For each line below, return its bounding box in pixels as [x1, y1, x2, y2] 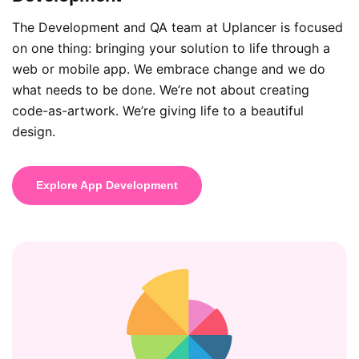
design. [12, 123, 55, 139]
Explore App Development [36, 178, 178, 192]
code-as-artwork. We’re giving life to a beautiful [12, 102, 304, 119]
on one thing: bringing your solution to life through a [12, 39, 330, 56]
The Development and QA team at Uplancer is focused [12, 18, 343, 35]
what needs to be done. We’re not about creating [12, 81, 309, 98]
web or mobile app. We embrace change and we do [12, 60, 325, 77]
